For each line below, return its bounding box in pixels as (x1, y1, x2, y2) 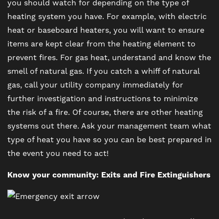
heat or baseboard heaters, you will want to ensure (7, 25, 204, 35)
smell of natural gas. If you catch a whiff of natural (7, 66, 199, 76)
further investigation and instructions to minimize (7, 93, 198, 104)
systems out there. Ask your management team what (7, 121, 211, 131)
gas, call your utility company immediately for (7, 80, 183, 90)
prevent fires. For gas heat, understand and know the (7, 52, 211, 63)
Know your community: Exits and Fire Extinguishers (7, 170, 211, 180)
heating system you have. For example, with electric (7, 11, 207, 22)
